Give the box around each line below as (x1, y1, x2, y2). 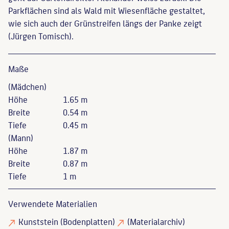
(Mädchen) (8, 79, 47, 93)
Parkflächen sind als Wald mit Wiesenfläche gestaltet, (8, 3, 205, 17)
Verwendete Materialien (8, 196, 97, 210)
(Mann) (8, 130, 33, 144)
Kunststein (18, 214, 58, 228)
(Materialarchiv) (127, 214, 185, 228)
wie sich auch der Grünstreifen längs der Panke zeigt (8, 16, 202, 30)
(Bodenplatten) (58, 214, 117, 228)
